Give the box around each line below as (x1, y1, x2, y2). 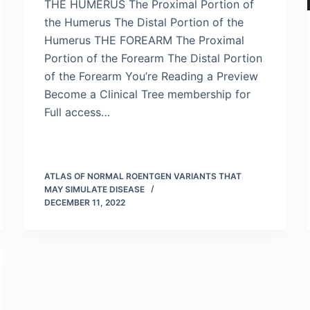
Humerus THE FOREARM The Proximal (44, 33, 244, 47)
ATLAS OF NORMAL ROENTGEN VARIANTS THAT (44, 171, 241, 181)
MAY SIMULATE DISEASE (44, 184, 145, 194)
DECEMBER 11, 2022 (44, 197, 125, 208)
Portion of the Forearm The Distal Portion (44, 51, 262, 65)
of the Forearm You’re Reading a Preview (44, 69, 258, 83)
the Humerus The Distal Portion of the (44, 15, 244, 29)
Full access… (44, 105, 110, 119)
